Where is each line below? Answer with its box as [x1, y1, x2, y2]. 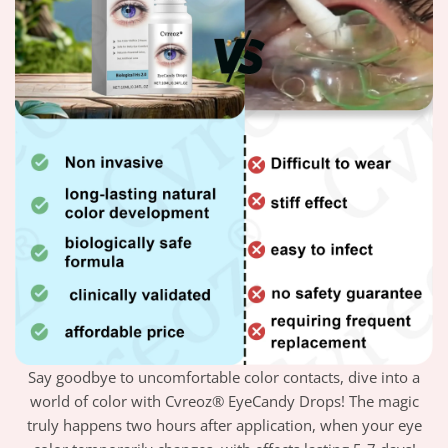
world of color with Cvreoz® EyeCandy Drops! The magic [29, 391, 419, 412]
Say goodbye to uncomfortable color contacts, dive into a [28, 367, 420, 388]
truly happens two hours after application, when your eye [26, 415, 422, 436]
